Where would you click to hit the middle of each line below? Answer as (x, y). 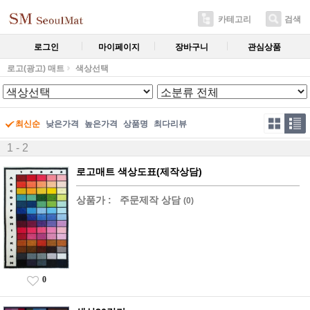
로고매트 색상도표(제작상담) (139, 172)
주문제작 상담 (150, 200)
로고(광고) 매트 (36, 69)
